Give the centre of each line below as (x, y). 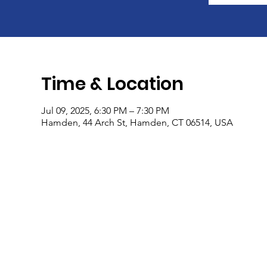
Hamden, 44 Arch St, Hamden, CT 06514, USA (137, 122)
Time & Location (112, 84)
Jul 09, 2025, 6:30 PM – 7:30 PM (105, 111)
